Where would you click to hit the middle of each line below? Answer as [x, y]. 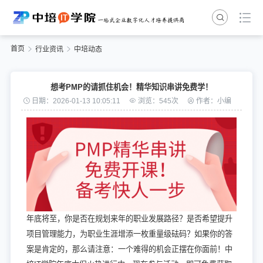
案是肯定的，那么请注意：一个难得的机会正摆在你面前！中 [129, 249]
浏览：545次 [158, 101]
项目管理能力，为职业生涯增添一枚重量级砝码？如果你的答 [129, 234]
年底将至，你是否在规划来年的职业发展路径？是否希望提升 [129, 218]
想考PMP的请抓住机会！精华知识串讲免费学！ [131, 87]
